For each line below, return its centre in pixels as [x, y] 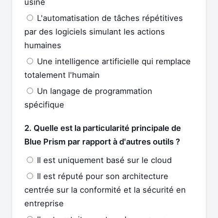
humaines [43, 45]
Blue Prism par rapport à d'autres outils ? [102, 141]
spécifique [44, 104]
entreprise [44, 203]
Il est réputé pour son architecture [101, 176]
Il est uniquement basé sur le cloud [103, 160]
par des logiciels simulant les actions [95, 31]
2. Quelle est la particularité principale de [103, 128]
